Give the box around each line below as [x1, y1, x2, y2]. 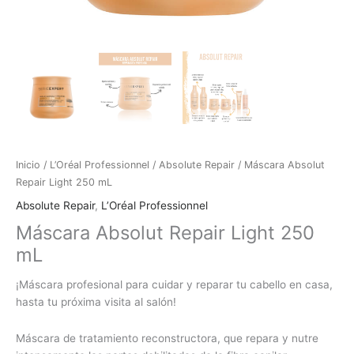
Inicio [16, 158, 40, 171]
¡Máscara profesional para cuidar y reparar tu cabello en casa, [16, 277, 333, 291]
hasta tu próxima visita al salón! [16, 295, 176, 308]
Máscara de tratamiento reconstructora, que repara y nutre [16, 331, 318, 345]
